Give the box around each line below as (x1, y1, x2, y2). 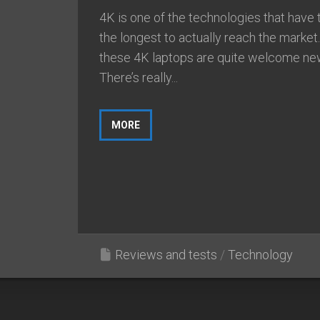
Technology (228, 246, 293, 262)
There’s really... (99, 69, 178, 85)
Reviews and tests (115, 246, 217, 262)
